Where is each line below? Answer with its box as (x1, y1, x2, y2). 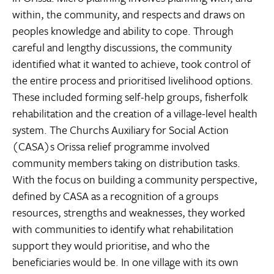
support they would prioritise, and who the (12, 237, 210, 254)
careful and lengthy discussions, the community (12, 39, 232, 56)
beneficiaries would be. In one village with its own (12, 254, 239, 270)
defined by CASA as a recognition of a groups (12, 188, 218, 204)
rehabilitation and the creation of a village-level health (12, 105, 257, 122)
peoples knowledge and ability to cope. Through (12, 23, 234, 39)
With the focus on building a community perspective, (12, 171, 257, 188)
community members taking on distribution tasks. (12, 155, 240, 171)
